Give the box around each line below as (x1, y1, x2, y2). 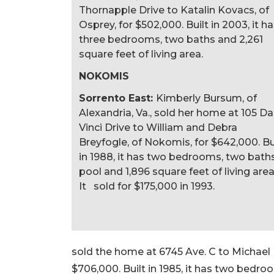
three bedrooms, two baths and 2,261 (79, 33, 263, 45)
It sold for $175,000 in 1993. (79, 180, 215, 192)
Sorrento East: (79, 92, 156, 104)
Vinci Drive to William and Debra (79, 121, 237, 133)
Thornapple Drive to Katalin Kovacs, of (79, 4, 269, 16)
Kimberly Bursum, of (156, 92, 257, 104)
